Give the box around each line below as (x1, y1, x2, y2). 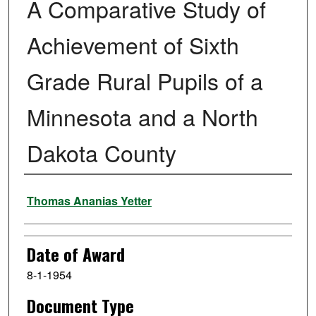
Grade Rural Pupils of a (26, 64, 263, 97)
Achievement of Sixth (26, 28, 239, 61)
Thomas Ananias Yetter (26, 193, 152, 209)
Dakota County (26, 136, 176, 169)
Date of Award (26, 241, 125, 267)
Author (23, 181, 65, 207)
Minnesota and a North (26, 100, 258, 133)
